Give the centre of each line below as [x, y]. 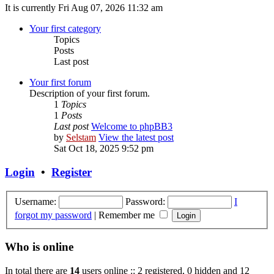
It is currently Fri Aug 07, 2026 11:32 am [84, 8]
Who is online [39, 247]
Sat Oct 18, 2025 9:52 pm [104, 149]
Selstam [81, 138]
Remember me [128, 215]
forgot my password [53, 215]
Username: [35, 201]
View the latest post [136, 138]
